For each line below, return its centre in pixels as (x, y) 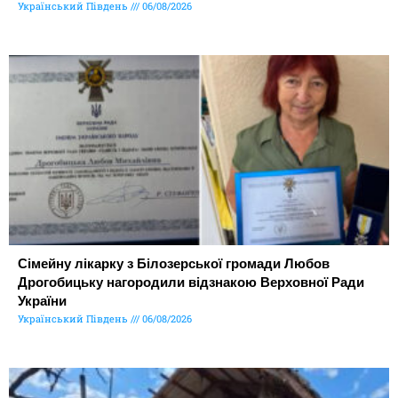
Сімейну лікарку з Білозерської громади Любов (174, 263)
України (42, 300)
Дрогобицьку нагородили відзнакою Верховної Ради (191, 282)
